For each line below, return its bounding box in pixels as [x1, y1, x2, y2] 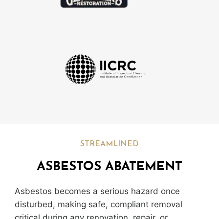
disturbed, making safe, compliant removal [15, 199, 182, 210]
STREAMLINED [80, 140, 139, 149]
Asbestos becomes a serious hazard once [15, 186, 180, 197]
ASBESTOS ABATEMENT [37, 160, 182, 174]
